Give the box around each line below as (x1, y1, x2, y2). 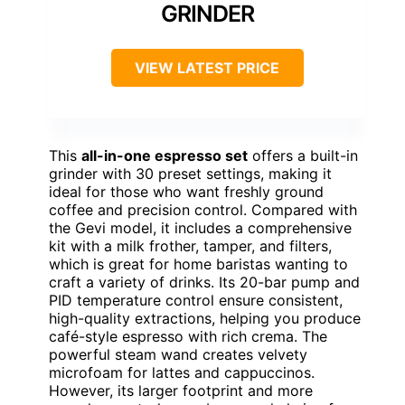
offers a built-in (248, 146, 358, 165)
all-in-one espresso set (81, 146, 248, 165)
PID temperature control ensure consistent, (49, 291, 343, 310)
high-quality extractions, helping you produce (49, 309, 361, 328)
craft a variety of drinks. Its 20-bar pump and (49, 273, 360, 292)
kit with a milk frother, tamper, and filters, (49, 237, 332, 256)
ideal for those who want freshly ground (49, 183, 324, 202)
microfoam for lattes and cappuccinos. (49, 363, 315, 382)
